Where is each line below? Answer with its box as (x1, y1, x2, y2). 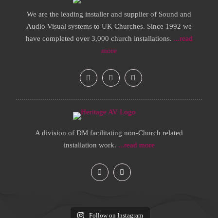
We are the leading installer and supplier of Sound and (27, 10, 191, 18)
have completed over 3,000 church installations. (25, 35, 174, 42)
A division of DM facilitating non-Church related (35, 129, 183, 137)
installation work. (63, 141, 118, 149)
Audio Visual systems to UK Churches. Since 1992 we (26, 22, 192, 30)
